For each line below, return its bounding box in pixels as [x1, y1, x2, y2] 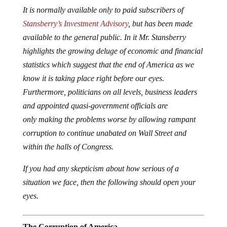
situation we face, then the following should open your [22, 178, 196, 186]
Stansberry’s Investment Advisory [22, 19, 128, 28]
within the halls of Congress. [22, 142, 113, 151]
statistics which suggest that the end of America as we [22, 60, 194, 69]
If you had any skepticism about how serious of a [22, 164, 179, 173]
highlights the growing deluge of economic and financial [22, 47, 203, 55]
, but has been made [128, 19, 193, 28]
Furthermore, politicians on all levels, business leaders [22, 88, 197, 96]
